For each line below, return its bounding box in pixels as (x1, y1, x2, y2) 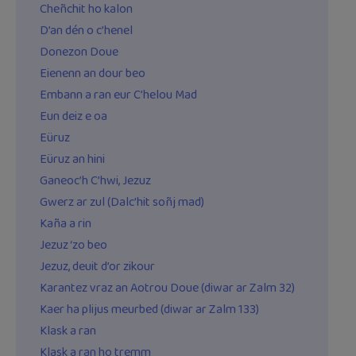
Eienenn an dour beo (40, 64, 145, 84)
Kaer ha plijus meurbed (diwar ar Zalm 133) (40, 300, 259, 320)
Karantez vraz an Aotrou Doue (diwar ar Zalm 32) (40, 278, 295, 299)
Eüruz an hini (40, 149, 105, 170)
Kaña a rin (40, 214, 91, 234)
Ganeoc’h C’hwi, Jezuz (40, 171, 151, 192)
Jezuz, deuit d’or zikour (40, 257, 155, 277)
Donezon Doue (40, 42, 118, 63)
